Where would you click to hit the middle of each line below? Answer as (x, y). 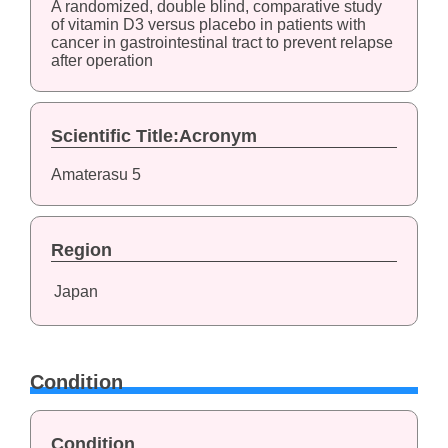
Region (81, 250)
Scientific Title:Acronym (153, 136)
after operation (101, 61)
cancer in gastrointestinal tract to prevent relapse (221, 43)
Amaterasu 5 (95, 175)
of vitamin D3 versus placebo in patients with (208, 25)
